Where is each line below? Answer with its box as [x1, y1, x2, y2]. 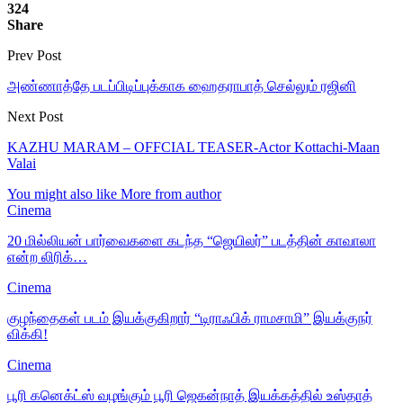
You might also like [7, 185, 117, 201]
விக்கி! [7, 326, 48, 342]
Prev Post [7, 47, 61, 63]
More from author [121, 185, 221, 201]
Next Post [7, 108, 63, 124]
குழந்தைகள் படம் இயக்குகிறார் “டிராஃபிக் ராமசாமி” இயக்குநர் [7, 309, 372, 326]
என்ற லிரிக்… [7, 248, 87, 264]
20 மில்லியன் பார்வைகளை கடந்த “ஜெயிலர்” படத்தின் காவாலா [7, 232, 376, 248]
